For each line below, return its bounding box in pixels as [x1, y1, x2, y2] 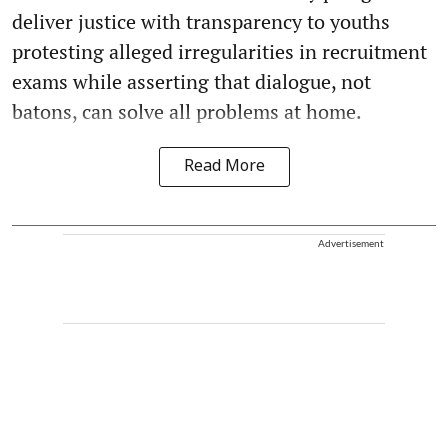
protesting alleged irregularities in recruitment [12, 38, 427, 66]
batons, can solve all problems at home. [12, 98, 362, 126]
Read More [183, 157, 265, 178]
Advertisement [318, 237, 384, 250]
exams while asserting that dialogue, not [12, 68, 371, 96]
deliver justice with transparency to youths [12, 8, 390, 36]
